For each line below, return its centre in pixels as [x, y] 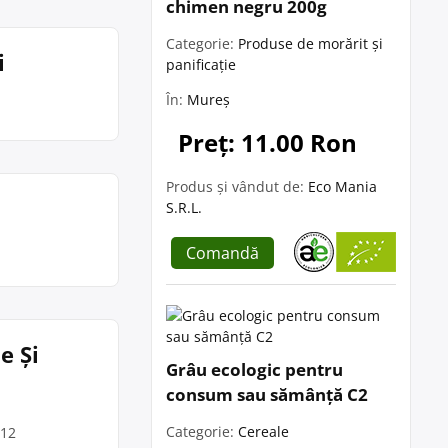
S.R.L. [184, 207]
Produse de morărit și [310, 43]
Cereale [263, 431]
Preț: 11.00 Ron [267, 142]
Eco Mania [342, 186]
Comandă [222, 253]
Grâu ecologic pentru [254, 369]
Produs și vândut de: [237, 186]
